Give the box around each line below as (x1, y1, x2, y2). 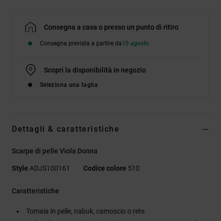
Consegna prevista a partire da (40, 39, 122, 47)
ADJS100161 (28, 164, 72, 172)
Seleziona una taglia (40, 81, 98, 88)
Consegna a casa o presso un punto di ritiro (44, 23, 179, 31)
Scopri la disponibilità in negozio (44, 66, 146, 74)
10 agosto (122, 39, 149, 47)
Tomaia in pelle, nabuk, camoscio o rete (26, 207, 145, 215)
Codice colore (83, 164, 126, 172)
